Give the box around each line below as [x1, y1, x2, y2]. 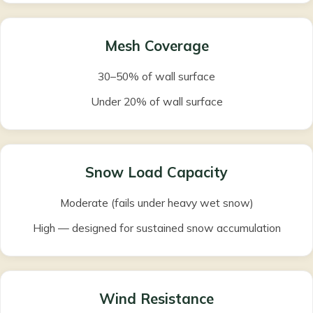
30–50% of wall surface [98, 69, 215, 84]
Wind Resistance [99, 290, 214, 308]
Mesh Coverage [104, 37, 209, 55]
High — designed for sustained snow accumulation [32, 221, 281, 235]
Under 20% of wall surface [90, 94, 223, 109]
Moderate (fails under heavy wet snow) [59, 196, 254, 210]
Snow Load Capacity [85, 163, 228, 182]
